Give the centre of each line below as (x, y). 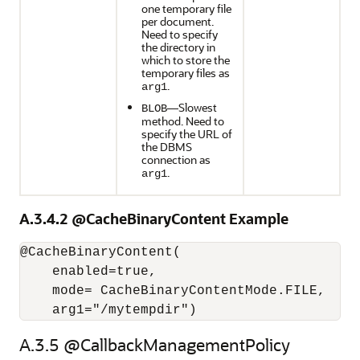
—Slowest (192, 107)
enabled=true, (88, 272)
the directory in (178, 47)
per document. (178, 21)
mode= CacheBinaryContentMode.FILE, (173, 291)
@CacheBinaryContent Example (180, 219)
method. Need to (183, 121)
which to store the (186, 60)
